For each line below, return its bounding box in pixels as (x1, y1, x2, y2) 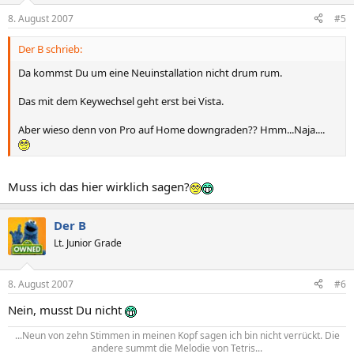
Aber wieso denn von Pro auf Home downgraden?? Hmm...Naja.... (18, 122, 325, 137)
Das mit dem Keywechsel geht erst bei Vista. (18, 93, 224, 108)
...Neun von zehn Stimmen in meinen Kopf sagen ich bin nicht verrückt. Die (14, 328, 340, 342)
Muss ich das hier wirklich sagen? (8, 179, 190, 194)
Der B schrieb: (18, 41, 82, 56)
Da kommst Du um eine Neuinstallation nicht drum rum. (18, 65, 282, 80)
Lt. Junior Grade (54, 236, 122, 250)
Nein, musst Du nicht (8, 301, 125, 318)
